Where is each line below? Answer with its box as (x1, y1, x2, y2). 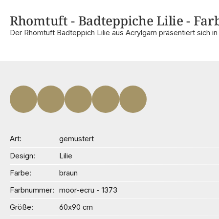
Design (10, 151, 33, 160)
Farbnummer (10, 185, 52, 195)
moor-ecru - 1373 (59, 185, 118, 195)
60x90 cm (59, 202, 93, 212)
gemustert (59, 134, 94, 143)
